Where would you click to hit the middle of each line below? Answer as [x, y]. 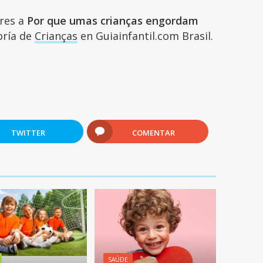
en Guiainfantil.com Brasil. [146, 36]
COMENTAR [154, 132]
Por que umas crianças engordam [113, 20]
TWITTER [28, 132]
